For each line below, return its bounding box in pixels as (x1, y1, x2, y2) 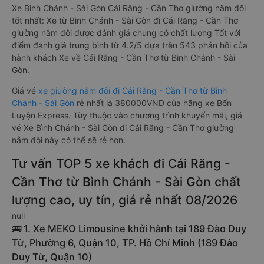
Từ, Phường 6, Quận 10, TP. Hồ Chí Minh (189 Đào (12, 237, 238, 249)
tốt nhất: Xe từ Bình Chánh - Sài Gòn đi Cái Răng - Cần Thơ (12, 15, 238, 25)
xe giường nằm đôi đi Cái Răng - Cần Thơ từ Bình (38, 85, 227, 95)
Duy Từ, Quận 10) (12, 251, 92, 263)
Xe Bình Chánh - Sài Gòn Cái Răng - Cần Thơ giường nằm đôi (12, 3, 246, 13)
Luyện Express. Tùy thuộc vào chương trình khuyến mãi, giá (12, 110, 242, 120)
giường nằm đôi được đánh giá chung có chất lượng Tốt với (12, 28, 240, 38)
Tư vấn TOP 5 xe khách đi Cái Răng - (12, 156, 230, 171)
